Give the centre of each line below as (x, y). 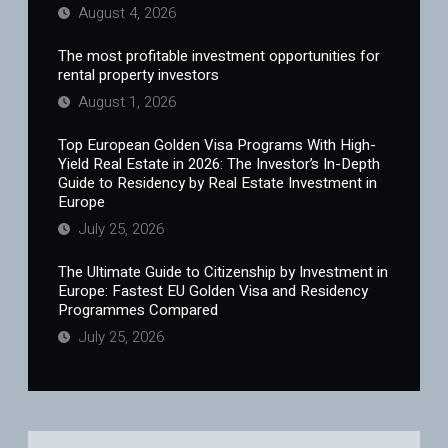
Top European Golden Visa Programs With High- (217, 145)
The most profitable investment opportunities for (219, 56)
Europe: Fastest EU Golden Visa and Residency (213, 291)
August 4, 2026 (125, 13)
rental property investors (138, 75)
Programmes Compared (138, 310)
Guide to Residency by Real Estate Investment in (217, 183)
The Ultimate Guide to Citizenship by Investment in (223, 272)
